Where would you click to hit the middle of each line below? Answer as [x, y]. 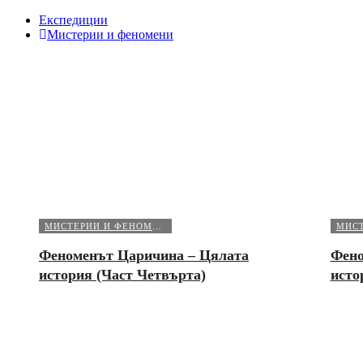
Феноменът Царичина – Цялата [144, 255]
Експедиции [73, 20]
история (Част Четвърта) [122, 274]
